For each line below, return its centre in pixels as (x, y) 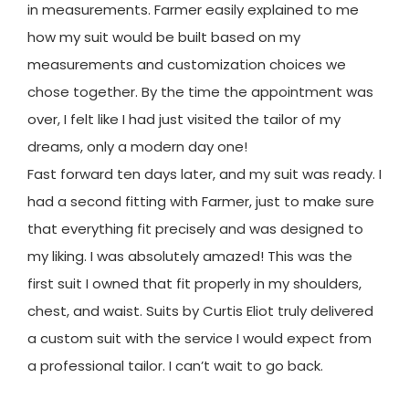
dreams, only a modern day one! (137, 146)
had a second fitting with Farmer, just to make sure (201, 201)
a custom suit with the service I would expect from (199, 338)
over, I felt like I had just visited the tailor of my (184, 119)
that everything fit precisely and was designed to (195, 228)
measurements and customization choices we (187, 64)
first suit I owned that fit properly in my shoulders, (194, 283)
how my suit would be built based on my (164, 37)
